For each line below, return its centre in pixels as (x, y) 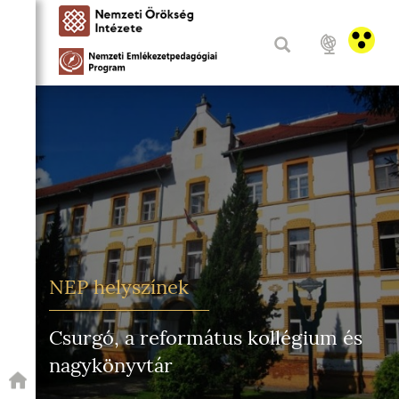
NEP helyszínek (119, 287)
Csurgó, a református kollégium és (206, 338)
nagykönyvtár (111, 366)
